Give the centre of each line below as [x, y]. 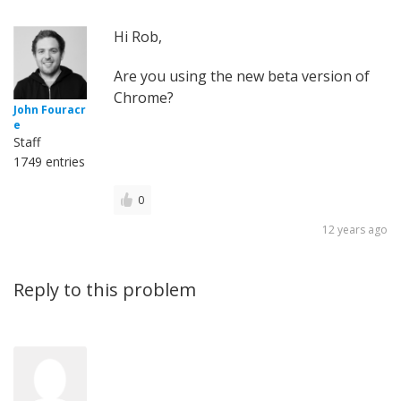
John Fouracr [50, 110]
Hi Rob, [138, 37]
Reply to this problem [105, 290]
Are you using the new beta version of [242, 77]
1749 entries [49, 162]
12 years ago [355, 230]
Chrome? [144, 98]
